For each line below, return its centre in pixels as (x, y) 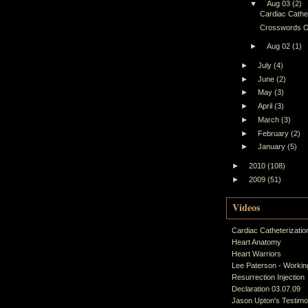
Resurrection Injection (268, 277)
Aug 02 (280, 46)
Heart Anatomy (256, 242)
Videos (246, 207)
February (275, 133)
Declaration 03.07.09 (266, 288)
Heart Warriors (256, 253)
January (273, 147)
